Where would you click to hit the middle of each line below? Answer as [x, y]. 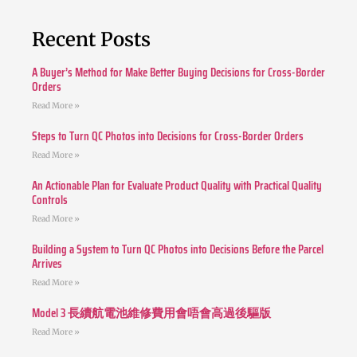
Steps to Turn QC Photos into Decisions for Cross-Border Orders [168, 137]
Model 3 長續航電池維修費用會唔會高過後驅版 [151, 314]
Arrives [47, 264]
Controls [50, 200]
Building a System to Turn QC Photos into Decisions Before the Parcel [178, 250]
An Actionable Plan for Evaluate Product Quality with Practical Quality [177, 186]
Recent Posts [91, 40]
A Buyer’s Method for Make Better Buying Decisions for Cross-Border [178, 73]
